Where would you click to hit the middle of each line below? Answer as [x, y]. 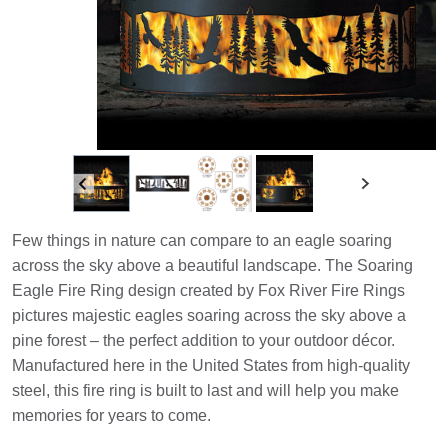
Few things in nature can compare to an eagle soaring [202, 240]
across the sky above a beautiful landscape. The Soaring [212, 265]
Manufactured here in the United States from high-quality [211, 365]
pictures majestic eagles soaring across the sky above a [209, 315]
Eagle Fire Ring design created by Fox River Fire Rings [208, 290]
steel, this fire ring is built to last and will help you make [205, 390]
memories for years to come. [111, 415]
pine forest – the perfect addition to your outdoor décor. [203, 340]
